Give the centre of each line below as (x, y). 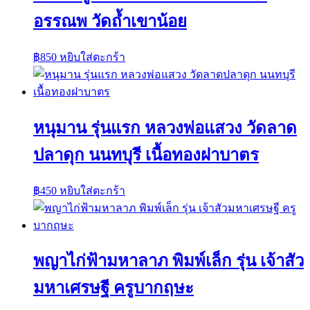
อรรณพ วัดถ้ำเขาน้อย (110, 21)
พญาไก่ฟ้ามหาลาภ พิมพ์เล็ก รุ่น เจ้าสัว (168, 261)
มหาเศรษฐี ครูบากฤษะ (113, 288)
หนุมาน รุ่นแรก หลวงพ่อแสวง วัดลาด (165, 128)
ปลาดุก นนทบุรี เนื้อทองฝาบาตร (146, 155)
